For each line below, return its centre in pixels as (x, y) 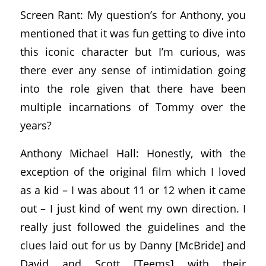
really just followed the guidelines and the (133, 226)
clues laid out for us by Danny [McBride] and (133, 245)
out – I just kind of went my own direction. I (133, 208)
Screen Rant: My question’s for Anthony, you (133, 15)
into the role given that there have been (133, 88)
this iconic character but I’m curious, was (133, 52)
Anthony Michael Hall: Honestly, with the (133, 153)
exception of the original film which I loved (133, 171)
